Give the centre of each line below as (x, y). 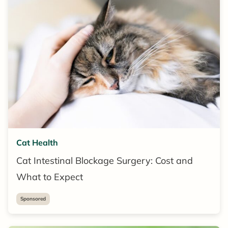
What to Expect (50, 177)
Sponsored (33, 198)
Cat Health (37, 142)
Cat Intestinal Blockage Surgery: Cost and (105, 160)
